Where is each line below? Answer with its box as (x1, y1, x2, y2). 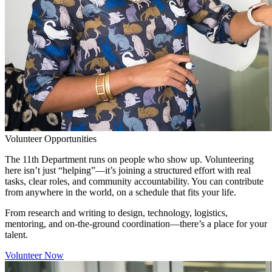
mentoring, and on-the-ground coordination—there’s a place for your (5, 218, 267, 229)
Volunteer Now (5, 250, 64, 260)
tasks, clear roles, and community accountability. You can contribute (5, 175, 263, 186)
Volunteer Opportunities (5, 133, 97, 144)
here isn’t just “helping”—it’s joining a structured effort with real (5, 165, 251, 175)
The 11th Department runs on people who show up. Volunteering (5, 154, 254, 165)
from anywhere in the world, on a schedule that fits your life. (5, 186, 236, 197)
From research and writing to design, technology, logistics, (5, 207, 228, 218)
